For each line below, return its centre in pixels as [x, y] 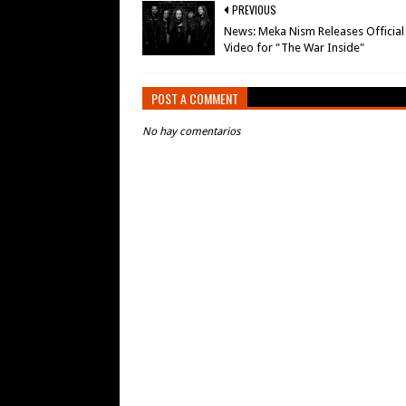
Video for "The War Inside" [294, 48]
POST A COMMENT [195, 98]
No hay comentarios [191, 131]
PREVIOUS [254, 10]
